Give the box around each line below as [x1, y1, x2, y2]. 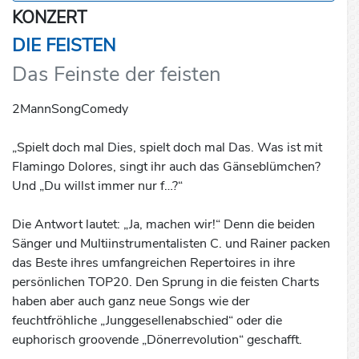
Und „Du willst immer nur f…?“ [12, 177, 183, 196]
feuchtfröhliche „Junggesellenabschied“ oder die [12, 312, 282, 330]
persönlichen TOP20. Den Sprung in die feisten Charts [12, 273, 320, 292]
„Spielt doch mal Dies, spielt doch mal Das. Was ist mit [12, 139, 322, 157]
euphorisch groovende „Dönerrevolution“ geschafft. [12, 331, 302, 349]
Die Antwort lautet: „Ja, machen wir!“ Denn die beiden [12, 216, 315, 234]
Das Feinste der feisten [12, 60, 221, 89]
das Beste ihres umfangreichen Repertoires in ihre [12, 254, 295, 272]
